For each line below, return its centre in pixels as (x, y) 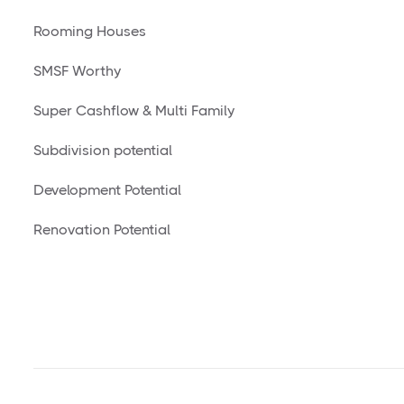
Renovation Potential (102, 230)
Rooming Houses (90, 31)
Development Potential (107, 190)
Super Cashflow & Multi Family (134, 110)
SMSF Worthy (77, 71)
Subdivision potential (103, 150)
